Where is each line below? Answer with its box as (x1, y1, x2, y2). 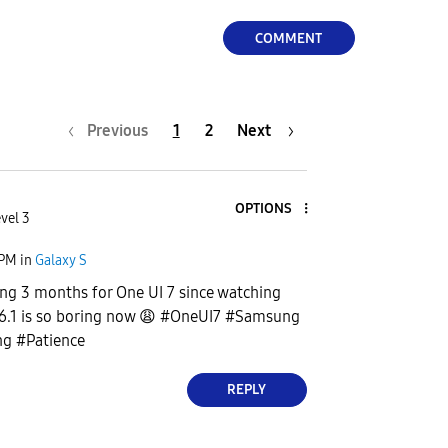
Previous (86, 120, 148, 140)
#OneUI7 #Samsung (156, 306, 300, 326)
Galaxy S (35, 252, 87, 270)
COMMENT (255, 29, 323, 47)
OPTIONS (234, 200, 292, 218)
